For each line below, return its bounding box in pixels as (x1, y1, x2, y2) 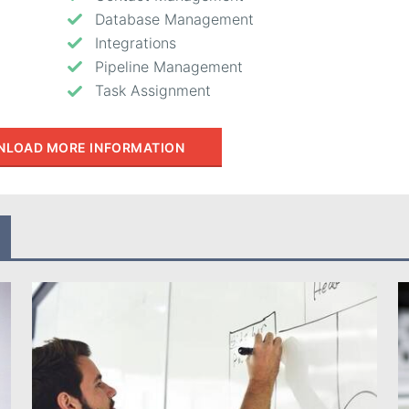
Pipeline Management (94, 58, 243, 77)
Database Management (94, 9, 254, 28)
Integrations (94, 34, 176, 53)
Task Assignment (94, 81, 211, 100)
